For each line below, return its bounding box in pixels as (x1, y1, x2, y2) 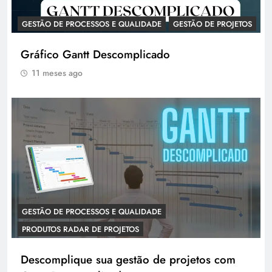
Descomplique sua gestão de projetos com (21, 251, 236, 268)
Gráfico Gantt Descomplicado (21, 46, 170, 63)
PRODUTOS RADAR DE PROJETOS (22, 223, 139, 235)
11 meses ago (32, 67, 83, 80)
